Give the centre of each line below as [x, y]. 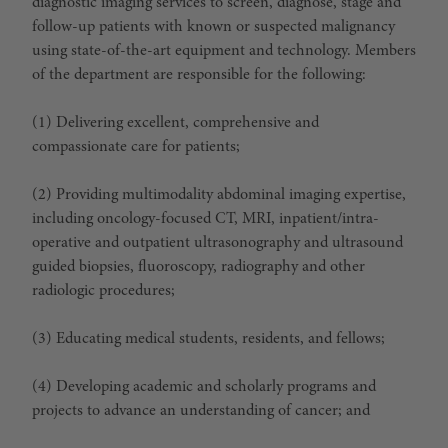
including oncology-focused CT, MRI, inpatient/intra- [205, 219]
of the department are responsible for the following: [199, 75]
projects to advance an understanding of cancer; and [201, 411]
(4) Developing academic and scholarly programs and [204, 387]
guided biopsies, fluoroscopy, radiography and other [198, 267]
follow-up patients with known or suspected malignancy [213, 27]
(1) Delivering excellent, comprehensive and [175, 123]
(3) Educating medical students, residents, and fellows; [208, 339]
